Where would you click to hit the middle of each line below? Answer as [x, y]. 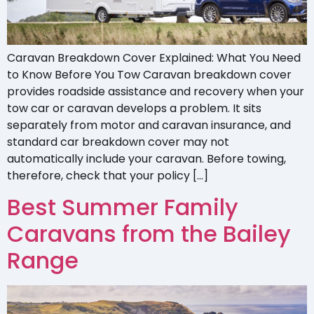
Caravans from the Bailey [149, 234]
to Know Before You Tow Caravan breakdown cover [149, 74]
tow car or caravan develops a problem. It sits [134, 108]
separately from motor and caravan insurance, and [149, 125]
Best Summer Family [123, 207]
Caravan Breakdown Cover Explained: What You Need [154, 57]
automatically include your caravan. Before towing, [146, 158]
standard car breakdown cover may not [118, 142]
